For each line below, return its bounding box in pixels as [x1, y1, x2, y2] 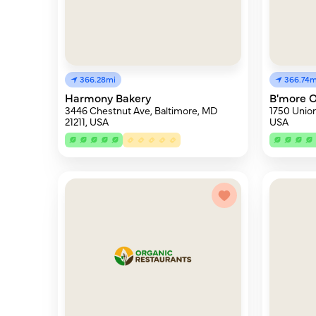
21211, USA [65, 114, 109, 128]
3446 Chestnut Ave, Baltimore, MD [65, 103, 217, 117]
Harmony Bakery [65, 90, 151, 105]
